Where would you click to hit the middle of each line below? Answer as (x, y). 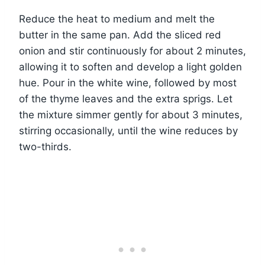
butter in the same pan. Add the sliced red (120, 35)
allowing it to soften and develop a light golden (130, 67)
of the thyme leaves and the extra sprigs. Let (126, 98)
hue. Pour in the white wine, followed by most (128, 83)
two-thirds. (45, 146)
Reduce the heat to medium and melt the (117, 19)
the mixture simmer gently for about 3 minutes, (131, 114)
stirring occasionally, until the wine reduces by (128, 130)
